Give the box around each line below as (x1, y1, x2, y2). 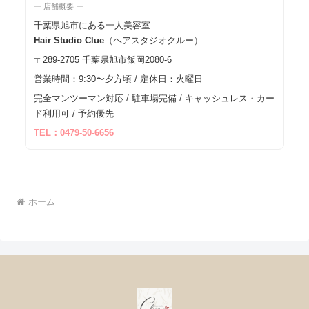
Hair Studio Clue (34, 35, 104, 46)
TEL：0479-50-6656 (34, 128, 114, 139)
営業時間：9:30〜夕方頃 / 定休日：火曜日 (34, 74, 203, 85)
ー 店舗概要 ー (34, 2, 83, 11)
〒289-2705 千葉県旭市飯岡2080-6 (34, 54, 172, 66)
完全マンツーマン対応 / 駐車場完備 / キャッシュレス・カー (34, 93, 275, 104)
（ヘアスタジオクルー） (104, 35, 203, 46)
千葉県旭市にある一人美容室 (34, 20, 150, 31)
